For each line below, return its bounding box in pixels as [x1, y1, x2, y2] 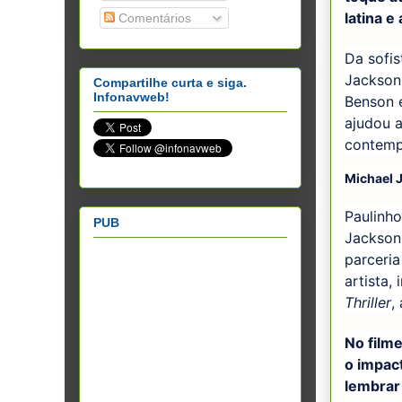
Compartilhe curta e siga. [93, 75, 247, 91]
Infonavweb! [93, 90, 170, 105]
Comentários [115, 10, 191, 25]
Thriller [345, 293, 391, 312]
